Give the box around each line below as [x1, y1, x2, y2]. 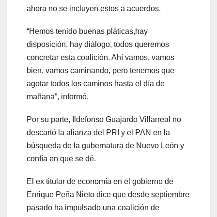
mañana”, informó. [27, 92, 89, 101]
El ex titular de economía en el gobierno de [27, 177, 173, 186]
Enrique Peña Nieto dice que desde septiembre [27, 190, 189, 199]
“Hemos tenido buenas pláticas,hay [27, 27, 148, 35]
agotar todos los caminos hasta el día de [27, 79, 165, 88]
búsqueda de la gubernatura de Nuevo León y [27, 141, 184, 150]
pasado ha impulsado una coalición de [27, 203, 159, 212]
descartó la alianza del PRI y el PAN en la [27, 128, 170, 137]
